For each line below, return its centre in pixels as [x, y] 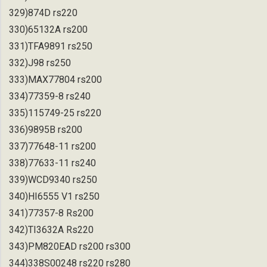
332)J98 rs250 [40, 63]
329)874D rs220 [43, 13]
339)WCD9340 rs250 [53, 179]
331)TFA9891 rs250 [51, 46]
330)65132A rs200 [48, 29]
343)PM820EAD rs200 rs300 [70, 246]
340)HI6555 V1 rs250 [54, 196]
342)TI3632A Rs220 [51, 229]
